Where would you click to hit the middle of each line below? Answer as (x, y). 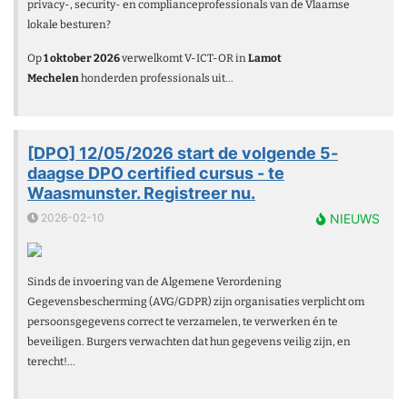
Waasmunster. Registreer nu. (141, 193)
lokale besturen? (69, 25)
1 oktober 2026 (83, 59)
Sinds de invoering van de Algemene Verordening (154, 281)
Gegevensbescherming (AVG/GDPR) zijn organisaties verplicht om (196, 301)
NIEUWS (353, 218)
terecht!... (51, 361)
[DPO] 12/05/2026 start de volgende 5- (183, 153)
